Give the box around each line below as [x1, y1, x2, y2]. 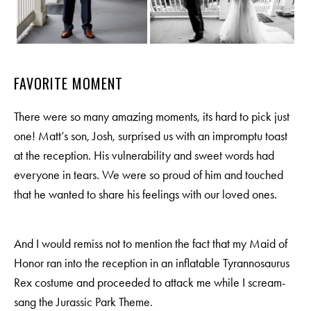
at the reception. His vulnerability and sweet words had [14, 148, 274, 164]
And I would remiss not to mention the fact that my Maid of [14, 236, 287, 252]
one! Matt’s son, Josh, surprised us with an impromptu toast [14, 128, 287, 144]
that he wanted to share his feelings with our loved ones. [14, 187, 277, 203]
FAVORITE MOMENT [14, 72, 123, 94]
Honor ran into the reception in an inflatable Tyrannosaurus [14, 255, 289, 271]
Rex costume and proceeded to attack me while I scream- [14, 275, 286, 291]
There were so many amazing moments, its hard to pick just [14, 109, 289, 125]
